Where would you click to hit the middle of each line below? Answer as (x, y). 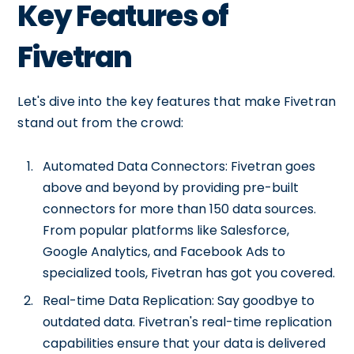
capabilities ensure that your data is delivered (185, 343)
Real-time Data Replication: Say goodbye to (179, 301)
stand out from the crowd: (101, 123)
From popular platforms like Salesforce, (166, 230)
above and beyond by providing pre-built (171, 188)
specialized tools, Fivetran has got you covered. (189, 273)
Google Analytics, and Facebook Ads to (164, 252)
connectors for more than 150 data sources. (180, 209)
